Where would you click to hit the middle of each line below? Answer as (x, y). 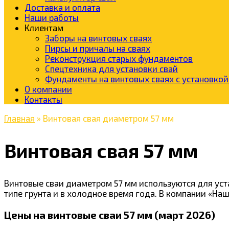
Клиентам (44, 28)
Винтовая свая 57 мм (101, 151)
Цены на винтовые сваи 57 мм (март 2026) (110, 214)
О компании (48, 89)
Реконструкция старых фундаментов (119, 58)
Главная (19, 118)
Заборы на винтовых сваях (98, 38)
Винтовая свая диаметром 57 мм (108, 118)
